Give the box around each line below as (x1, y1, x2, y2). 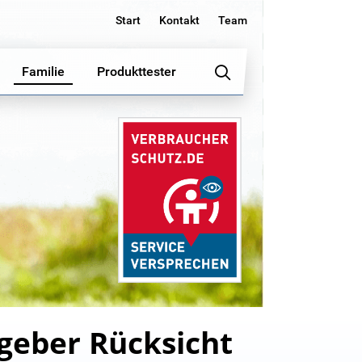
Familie (22, 64, 65, 79)
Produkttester (97, 64, 176, 79)
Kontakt (159, 14, 200, 27)
